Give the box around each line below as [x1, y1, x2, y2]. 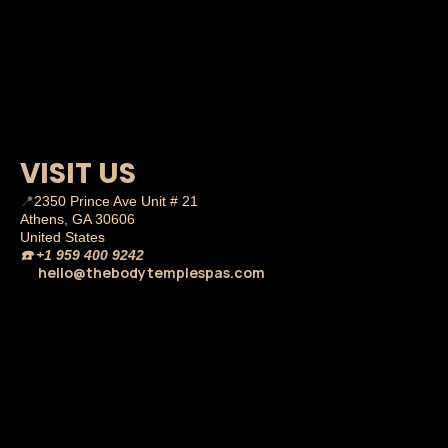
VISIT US [20, 153, 136, 193]
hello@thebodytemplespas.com [38, 262, 265, 282]
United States [20, 228, 105, 245]
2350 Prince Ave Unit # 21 [34, 192, 198, 209]
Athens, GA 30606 [20, 210, 135, 227]
